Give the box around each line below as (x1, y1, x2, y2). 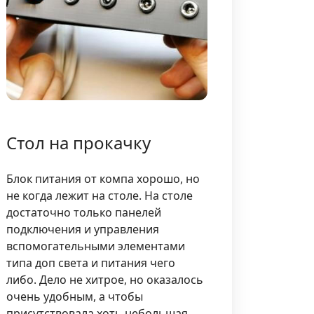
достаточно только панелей (6, 204, 162, 220)
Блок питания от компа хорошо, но (6, 170, 200, 186)
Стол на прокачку (6, 130, 151, 154)
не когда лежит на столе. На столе (6, 187, 193, 203)
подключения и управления (6, 221, 160, 237)
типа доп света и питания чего (6, 254, 176, 271)
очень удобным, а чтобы (6, 288, 144, 304)
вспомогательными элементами (6, 238, 186, 254)
